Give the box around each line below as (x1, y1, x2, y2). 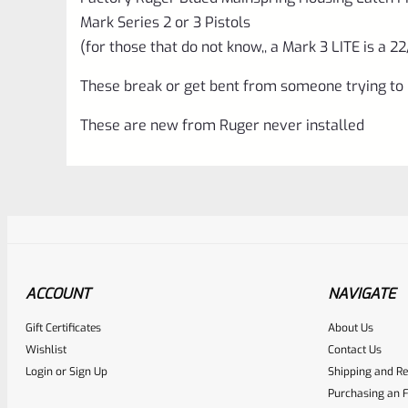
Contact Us (328, 342, 382, 357)
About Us (328, 320, 373, 335)
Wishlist (25, 342, 66, 357)
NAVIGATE (328, 283, 395, 303)
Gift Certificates (25, 320, 101, 335)
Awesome (203, 329, 311, 362)
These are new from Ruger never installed (80, 115, 364, 135)
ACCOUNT (25, 283, 90, 303)
